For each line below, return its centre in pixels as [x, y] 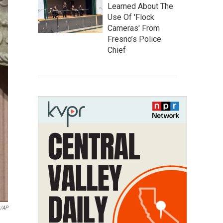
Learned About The [140, 6]
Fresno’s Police [134, 39]
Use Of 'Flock [131, 17]
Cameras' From [134, 28]
